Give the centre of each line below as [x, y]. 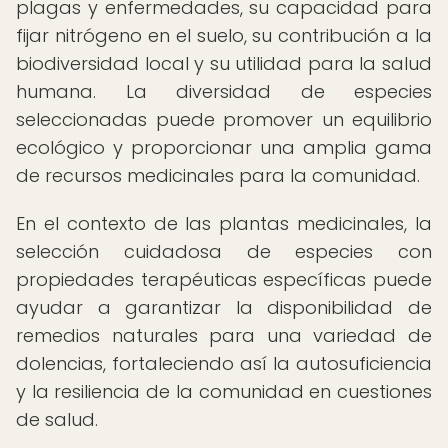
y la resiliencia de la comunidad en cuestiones [224, 391]
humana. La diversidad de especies [224, 91]
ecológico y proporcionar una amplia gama [224, 147]
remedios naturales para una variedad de [224, 335]
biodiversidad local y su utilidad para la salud [224, 63]
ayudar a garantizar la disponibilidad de [224, 307]
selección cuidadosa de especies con [224, 251]
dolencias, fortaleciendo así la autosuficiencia [224, 363]
